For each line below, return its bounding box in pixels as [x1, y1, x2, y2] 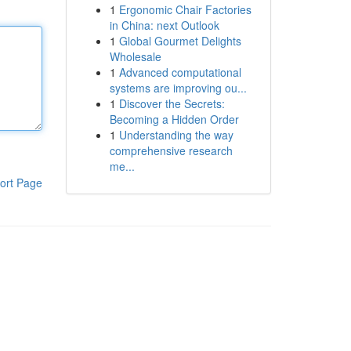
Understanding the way [118, 127, 233, 143]
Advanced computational [118, 64, 241, 80]
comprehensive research [109, 143, 233, 158]
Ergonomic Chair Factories [118, 2, 251, 17]
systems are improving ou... [109, 80, 247, 96]
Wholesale [109, 49, 161, 64]
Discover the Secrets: [118, 96, 225, 111]
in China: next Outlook [109, 17, 219, 33]
